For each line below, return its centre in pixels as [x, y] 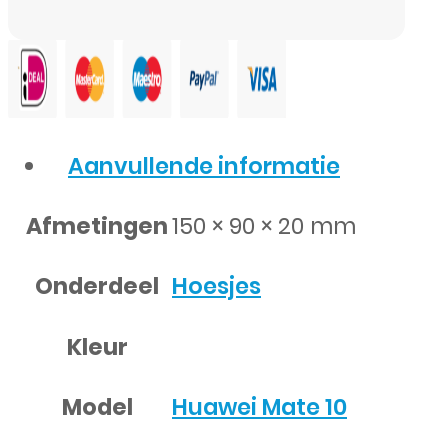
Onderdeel [97, 285]
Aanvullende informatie [204, 166]
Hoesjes [216, 286]
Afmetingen [97, 225]
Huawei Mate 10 [259, 407]
